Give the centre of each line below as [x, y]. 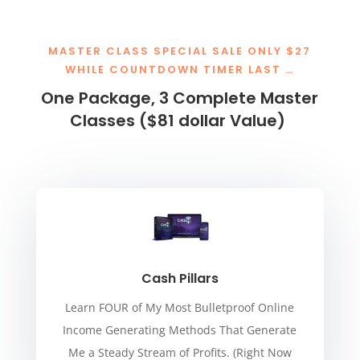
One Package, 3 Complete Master [180, 98]
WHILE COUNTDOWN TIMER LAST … [180, 69]
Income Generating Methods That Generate [180, 329]
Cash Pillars [180, 278]
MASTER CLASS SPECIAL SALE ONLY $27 [180, 51]
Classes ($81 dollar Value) [180, 120]
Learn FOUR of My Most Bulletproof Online [180, 307]
